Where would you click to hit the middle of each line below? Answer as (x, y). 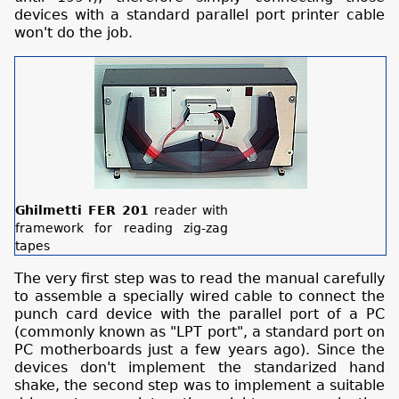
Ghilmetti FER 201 (82, 211)
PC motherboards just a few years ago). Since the (199, 350)
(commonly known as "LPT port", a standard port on (199, 332)
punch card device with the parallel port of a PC (199, 314)
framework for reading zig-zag (122, 228)
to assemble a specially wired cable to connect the (199, 297)
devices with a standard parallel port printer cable (199, 14)
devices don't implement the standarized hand (199, 368)
